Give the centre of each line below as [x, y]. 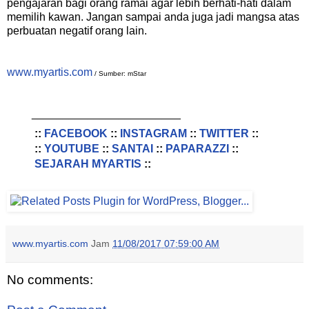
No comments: [50, 280]
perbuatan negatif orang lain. [77, 31]
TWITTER [224, 134]
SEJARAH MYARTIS [88, 164]
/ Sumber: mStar [119, 74]
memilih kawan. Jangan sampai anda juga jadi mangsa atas [153, 17]
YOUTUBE [71, 149]
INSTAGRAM [153, 134]
